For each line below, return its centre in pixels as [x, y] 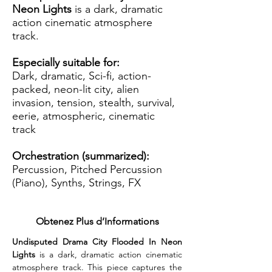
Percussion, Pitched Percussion [87, 169]
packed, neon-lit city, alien [76, 89]
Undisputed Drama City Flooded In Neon [97, 242]
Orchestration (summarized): [82, 156]
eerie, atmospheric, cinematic [83, 116]
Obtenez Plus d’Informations [97, 221]
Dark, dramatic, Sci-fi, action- [82, 76]
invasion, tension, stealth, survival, [93, 103]
